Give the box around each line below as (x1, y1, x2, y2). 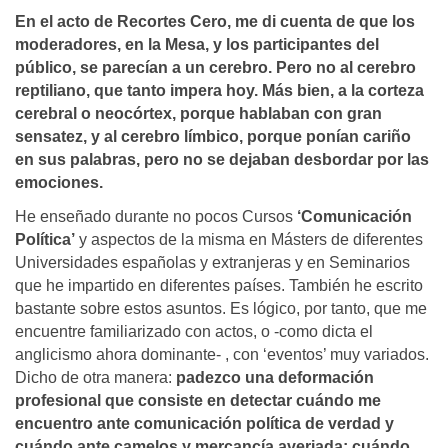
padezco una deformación (176, 369, 374, 387)
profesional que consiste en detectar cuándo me (15, 392, 381, 410)
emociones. (15, 174, 103, 192)
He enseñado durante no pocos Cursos (15, 208, 297, 226)
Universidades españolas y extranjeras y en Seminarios (15, 254, 410, 272)
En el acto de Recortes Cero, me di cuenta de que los (15, 13, 415, 31)
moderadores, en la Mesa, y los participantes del (15, 36, 379, 54)
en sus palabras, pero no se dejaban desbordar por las (15, 151, 429, 169)
